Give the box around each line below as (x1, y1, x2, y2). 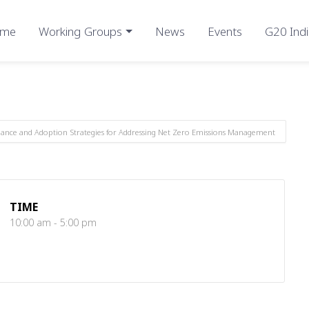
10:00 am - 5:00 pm (10, 215, 97, 229)
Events (208, 23, 242, 39)
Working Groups (39, 23, 123, 39)
